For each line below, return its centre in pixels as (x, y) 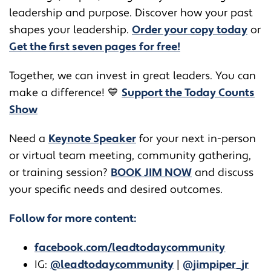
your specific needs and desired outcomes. (116, 189)
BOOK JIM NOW (151, 172)
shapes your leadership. (70, 30)
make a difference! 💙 (65, 93)
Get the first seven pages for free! (95, 47)
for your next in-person (196, 139)
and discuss (223, 172)
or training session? (60, 172)
